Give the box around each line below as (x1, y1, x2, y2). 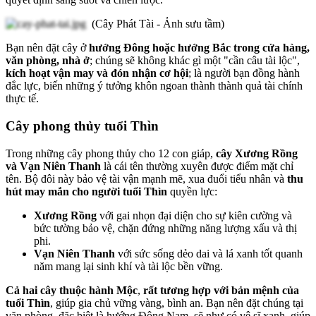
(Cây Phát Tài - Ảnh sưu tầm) (86, 18, 224, 30)
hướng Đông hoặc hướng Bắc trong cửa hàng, (86, 42, 310, 54)
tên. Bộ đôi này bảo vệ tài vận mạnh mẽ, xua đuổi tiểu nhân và (6, 172, 287, 185)
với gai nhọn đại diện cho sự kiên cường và (97, 209, 292, 221)
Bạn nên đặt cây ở (6, 42, 86, 54)
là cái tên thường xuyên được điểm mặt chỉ (101, 159, 293, 172)
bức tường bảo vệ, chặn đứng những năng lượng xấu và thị (34, 221, 297, 234)
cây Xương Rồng (216, 147, 298, 159)
